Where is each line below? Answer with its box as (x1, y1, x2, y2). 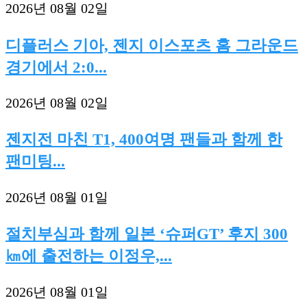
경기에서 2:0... (5, 58, 107, 76)
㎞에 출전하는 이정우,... (5, 247, 172, 265)
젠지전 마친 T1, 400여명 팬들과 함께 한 (5, 130, 282, 149)
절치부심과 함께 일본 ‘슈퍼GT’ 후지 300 (5, 225, 288, 243)
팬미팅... (5, 152, 65, 171)
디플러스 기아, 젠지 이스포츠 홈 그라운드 (5, 36, 298, 54)
